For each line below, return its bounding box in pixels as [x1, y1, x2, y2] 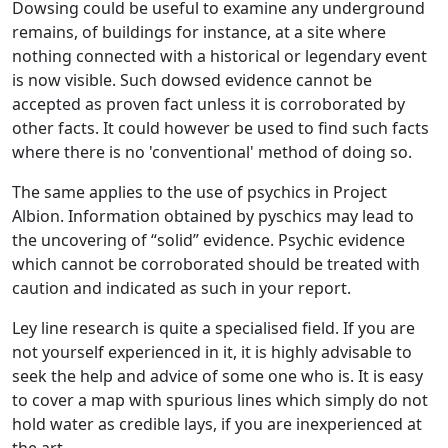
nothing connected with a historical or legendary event [12, 44, 427, 67]
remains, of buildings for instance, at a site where [12, 20, 386, 43]
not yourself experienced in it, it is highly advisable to [12, 340, 412, 363]
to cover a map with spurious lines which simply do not [12, 388, 428, 411]
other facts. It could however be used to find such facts [12, 116, 429, 139]
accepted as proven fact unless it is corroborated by [12, 92, 405, 115]
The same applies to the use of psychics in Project [12, 180, 387, 203]
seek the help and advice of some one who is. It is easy [12, 364, 423, 387]
